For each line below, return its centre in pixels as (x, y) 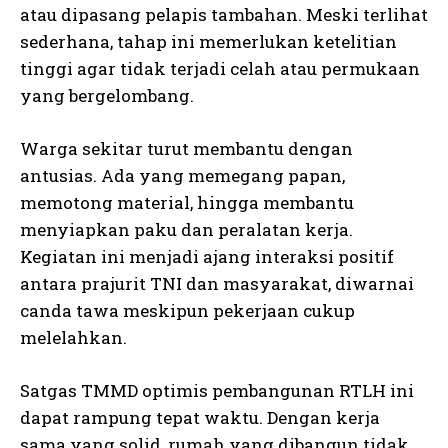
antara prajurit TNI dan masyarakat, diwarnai (217, 283)
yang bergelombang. (107, 95)
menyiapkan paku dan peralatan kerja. (186, 229)
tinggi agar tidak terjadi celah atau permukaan (220, 68)
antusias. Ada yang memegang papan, (182, 175)
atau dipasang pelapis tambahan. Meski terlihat (224, 14)
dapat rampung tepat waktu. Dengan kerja (200, 417)
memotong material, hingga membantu (187, 202)
